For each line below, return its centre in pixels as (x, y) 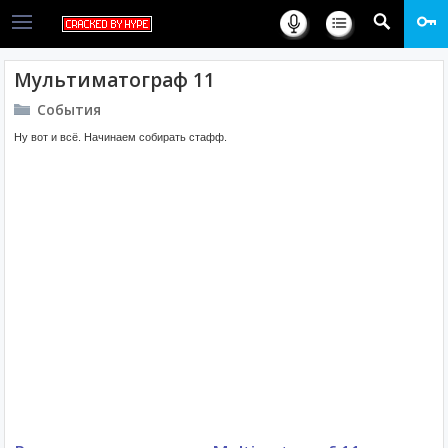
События (69, 109)
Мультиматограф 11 (114, 80)
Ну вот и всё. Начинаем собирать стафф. (120, 137)
